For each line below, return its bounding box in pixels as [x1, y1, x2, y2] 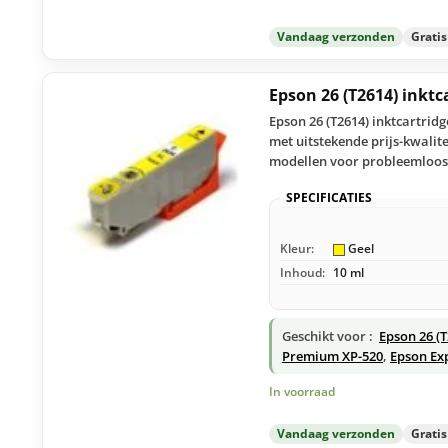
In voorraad [269, 382, 335, 400]
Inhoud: [280, 264, 325, 282]
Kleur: [280, 240, 314, 258]
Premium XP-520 [282, 346, 383, 365]
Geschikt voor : [282, 326, 373, 345]
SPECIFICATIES [286, 189, 372, 207]
